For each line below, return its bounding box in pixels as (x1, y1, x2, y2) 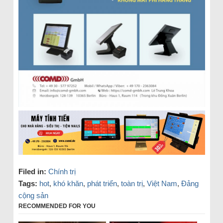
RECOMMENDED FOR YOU (18, 203, 96, 210)
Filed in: (18, 167, 46, 176)
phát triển (87, 179, 117, 188)
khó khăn (53, 179, 83, 188)
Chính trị (48, 167, 76, 176)
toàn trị (120, 179, 143, 188)
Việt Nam (146, 179, 177, 188)
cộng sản (18, 191, 48, 200)
